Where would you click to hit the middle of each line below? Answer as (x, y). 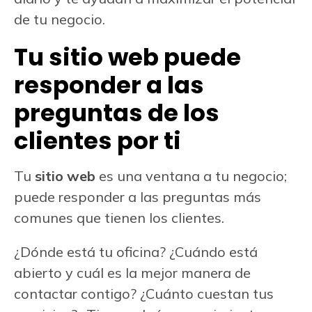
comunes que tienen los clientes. (119, 218)
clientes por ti (97, 141)
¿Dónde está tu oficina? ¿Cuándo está (136, 252)
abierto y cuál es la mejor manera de (132, 273)
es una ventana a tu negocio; (191, 176)
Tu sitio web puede (127, 57)
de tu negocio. (60, 19)
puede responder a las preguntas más (138, 197)
